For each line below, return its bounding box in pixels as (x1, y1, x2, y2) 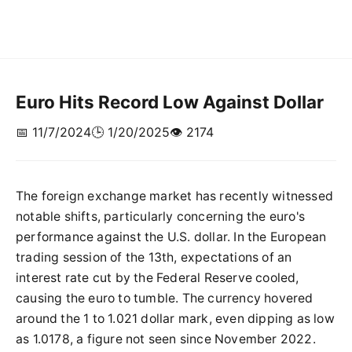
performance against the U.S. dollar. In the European (16, 229, 327, 244)
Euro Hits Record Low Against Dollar (16, 91, 324, 112)
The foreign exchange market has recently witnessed (16, 189, 334, 203)
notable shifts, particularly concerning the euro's (16, 209, 306, 224)
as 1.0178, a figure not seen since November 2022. (16, 332, 316, 346)
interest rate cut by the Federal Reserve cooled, (16, 270, 299, 285)
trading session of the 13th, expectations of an (16, 250, 292, 265)
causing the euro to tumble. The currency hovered (16, 291, 313, 306)
